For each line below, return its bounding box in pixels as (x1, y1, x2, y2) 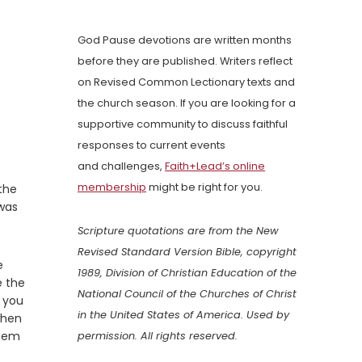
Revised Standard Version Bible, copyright (78, 245, 297, 259)
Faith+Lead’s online (165, 159, 265, 174)
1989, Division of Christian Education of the (78, 266, 297, 280)
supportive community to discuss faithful (78, 117, 288, 132)
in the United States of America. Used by (78, 308, 289, 322)
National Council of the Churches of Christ (78, 287, 297, 301)
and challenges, (78, 159, 165, 174)
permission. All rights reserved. (78, 329, 238, 343)
